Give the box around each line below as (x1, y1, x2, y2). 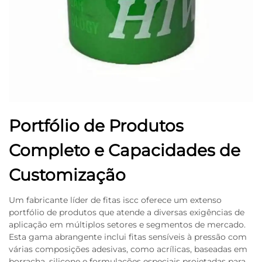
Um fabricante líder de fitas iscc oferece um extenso (9, 195, 222, 205)
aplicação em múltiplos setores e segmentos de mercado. (9, 219, 246, 230)
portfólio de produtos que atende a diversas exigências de (9, 207, 244, 218)
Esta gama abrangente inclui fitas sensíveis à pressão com (9, 232, 247, 242)
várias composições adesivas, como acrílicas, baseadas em (9, 244, 247, 254)
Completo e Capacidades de (9, 140, 240, 160)
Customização (9, 165, 126, 185)
